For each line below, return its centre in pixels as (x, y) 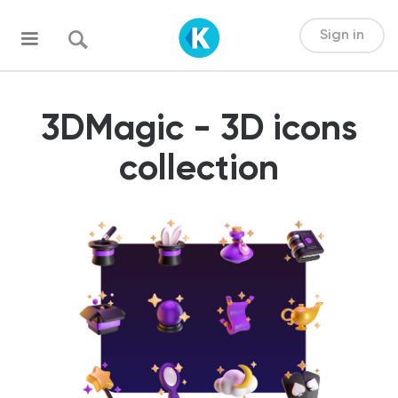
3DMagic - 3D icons (199, 130)
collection (199, 170)
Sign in (342, 35)
